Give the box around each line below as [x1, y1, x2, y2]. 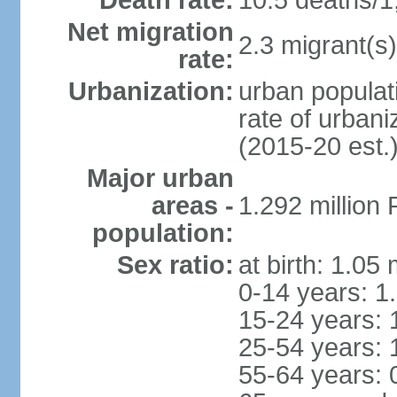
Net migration [66, 18, 234, 46]
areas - [151, 191, 234, 220]
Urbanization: [67, 77, 234, 105]
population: [91, 219, 234, 247]
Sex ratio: [116, 251, 234, 279]
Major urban [86, 164, 234, 192]
